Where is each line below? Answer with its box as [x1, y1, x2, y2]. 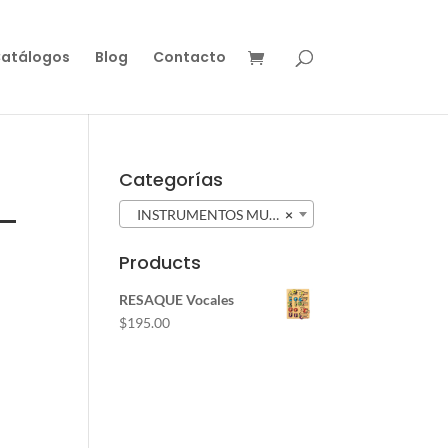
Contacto [152, 47, 226, 67]
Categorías [119, 167, 224, 192]
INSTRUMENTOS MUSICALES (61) [128, 206, 270, 224]
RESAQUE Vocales [119, 291, 235, 309]
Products [119, 250, 202, 276]
